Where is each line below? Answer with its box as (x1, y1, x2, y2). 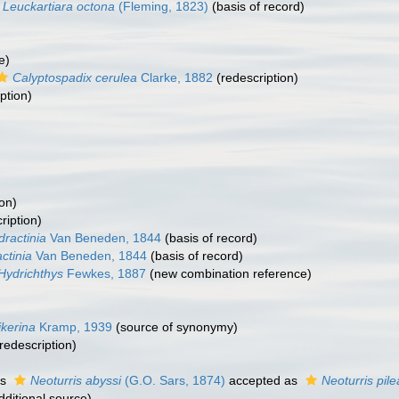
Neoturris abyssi (30, 373, 121, 387)
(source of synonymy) (112, 320, 238, 334)
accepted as (225, 373, 301, 387)
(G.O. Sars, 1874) (121, 373, 225, 387)
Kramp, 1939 (36, 320, 112, 334)
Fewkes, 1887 (63, 266, 146, 281)
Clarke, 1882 (137, 70, 213, 85)
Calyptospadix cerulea (12, 70, 137, 85)
